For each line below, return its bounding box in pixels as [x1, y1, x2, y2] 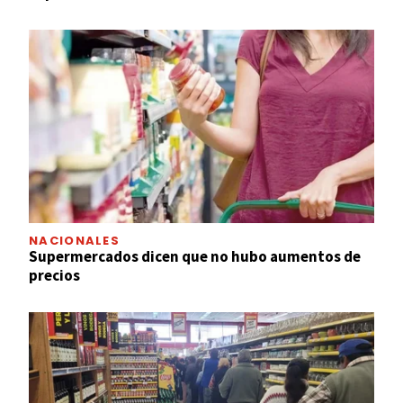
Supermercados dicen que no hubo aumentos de [29, 246, 361, 267]
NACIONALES [29, 232, 120, 250]
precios [29, 265, 80, 286]
